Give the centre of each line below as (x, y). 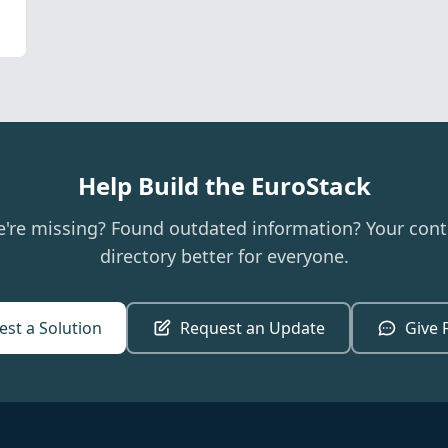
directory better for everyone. (224, 256)
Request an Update (252, 328)
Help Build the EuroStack (224, 185)
